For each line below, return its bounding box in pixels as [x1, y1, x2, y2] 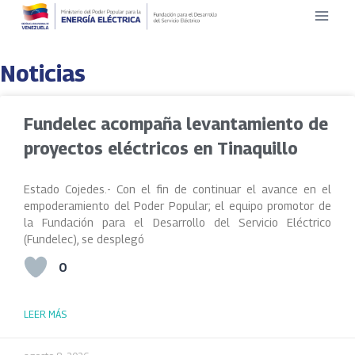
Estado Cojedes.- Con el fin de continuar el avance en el [24, 182, 331, 196]
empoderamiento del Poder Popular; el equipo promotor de [24, 199, 331, 212]
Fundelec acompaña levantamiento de [24, 114, 328, 134]
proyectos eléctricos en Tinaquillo [24, 139, 298, 158]
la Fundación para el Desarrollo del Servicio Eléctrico [24, 216, 331, 229]
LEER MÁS [24, 308, 67, 320]
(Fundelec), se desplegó [24, 232, 144, 246]
